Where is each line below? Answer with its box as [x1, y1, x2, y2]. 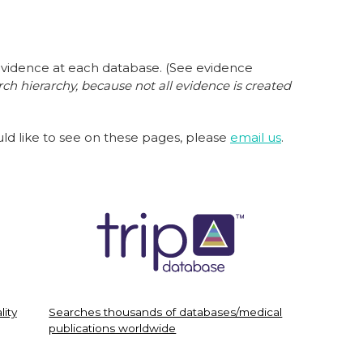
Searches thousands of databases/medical [49, 305, 283, 318]
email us [230, 130, 281, 145]
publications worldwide [49, 322, 177, 335]
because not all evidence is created [81, 78, 291, 93]
